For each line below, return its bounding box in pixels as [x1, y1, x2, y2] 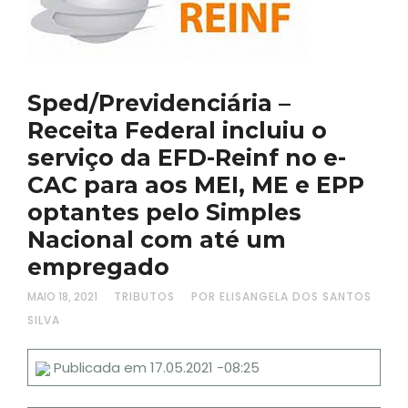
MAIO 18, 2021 [27, 289, 97, 304]
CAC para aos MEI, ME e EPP [27, 171, 364, 199]
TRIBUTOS [114, 289, 175, 304]
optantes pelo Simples [27, 199, 301, 226]
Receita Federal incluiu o [27, 117, 327, 144]
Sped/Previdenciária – [27, 89, 291, 117]
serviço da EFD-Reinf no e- [27, 144, 346, 171]
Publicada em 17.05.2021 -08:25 [49, 358, 260, 377]
